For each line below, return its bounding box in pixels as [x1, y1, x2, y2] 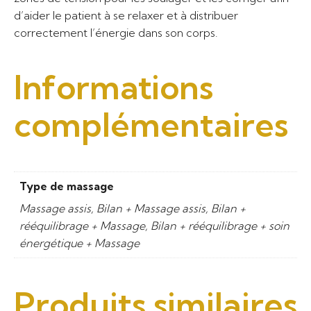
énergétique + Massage [19, 236, 140, 251]
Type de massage [19, 179, 114, 194]
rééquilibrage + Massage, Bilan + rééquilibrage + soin [19, 219, 289, 233]
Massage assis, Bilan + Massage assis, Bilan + [19, 201, 246, 216]
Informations [14, 67, 213, 108]
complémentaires [14, 104, 288, 146]
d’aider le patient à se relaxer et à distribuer [14, 8, 238, 22]
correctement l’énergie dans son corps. [14, 25, 218, 40]
